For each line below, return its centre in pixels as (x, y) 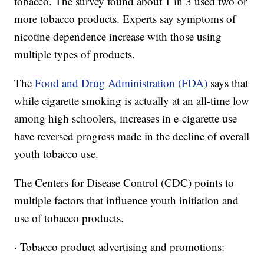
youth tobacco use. (57, 154)
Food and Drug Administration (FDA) (121, 83)
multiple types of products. (75, 54)
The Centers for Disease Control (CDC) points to (124, 183)
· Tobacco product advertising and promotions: (120, 247)
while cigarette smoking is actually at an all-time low (132, 101)
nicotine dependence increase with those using (118, 37)
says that (230, 83)
